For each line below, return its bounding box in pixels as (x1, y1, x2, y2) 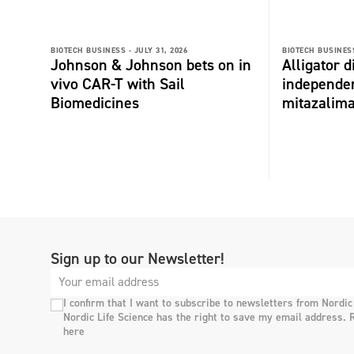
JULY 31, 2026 (134, 44, 187, 55)
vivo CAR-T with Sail (51, 73, 185, 94)
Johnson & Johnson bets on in (51, 54, 251, 75)
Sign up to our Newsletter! (51, 247, 224, 269)
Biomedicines (51, 92, 139, 113)
